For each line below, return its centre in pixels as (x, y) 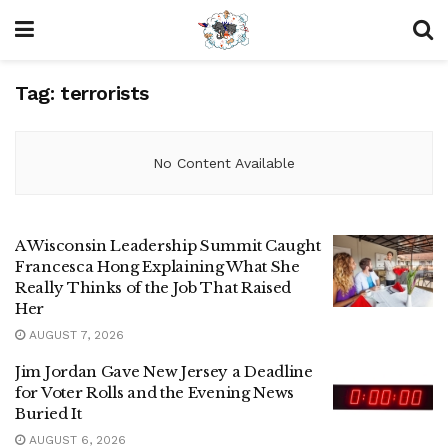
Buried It (48, 413)
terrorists (104, 93)
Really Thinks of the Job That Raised (153, 287)
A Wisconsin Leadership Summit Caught (168, 245)
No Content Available (224, 163)
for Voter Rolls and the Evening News (155, 392)
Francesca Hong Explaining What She (157, 266)
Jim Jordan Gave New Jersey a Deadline (164, 371)
